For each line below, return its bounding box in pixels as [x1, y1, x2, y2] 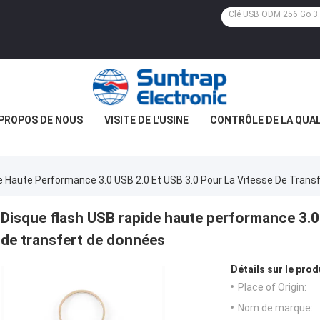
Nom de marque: [238, 302, 313, 314]
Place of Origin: [238, 281, 306, 294]
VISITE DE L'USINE [104, 114, 189, 126]
